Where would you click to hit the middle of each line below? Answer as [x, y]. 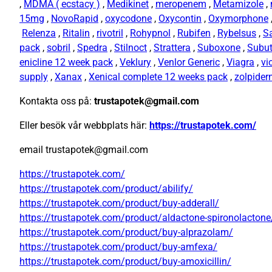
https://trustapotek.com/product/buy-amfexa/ [118, 247]
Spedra [92, 48]
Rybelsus [237, 33]
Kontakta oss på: [57, 101]
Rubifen [194, 33]
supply [34, 77]
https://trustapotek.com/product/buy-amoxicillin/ [125, 262]
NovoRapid [75, 19]
